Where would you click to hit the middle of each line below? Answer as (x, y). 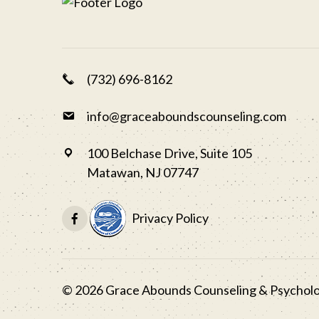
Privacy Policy (170, 218)
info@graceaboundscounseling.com (187, 116)
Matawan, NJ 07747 (143, 172)
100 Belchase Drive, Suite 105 (169, 153)
